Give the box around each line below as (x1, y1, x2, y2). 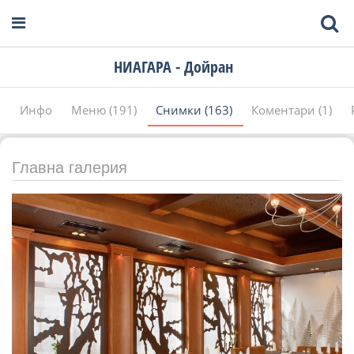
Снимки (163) (156, 102, 235, 118)
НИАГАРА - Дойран (113, 56, 233, 77)
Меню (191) (71, 102, 140, 118)
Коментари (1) (251, 102, 335, 118)
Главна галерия (12, 159, 127, 176)
